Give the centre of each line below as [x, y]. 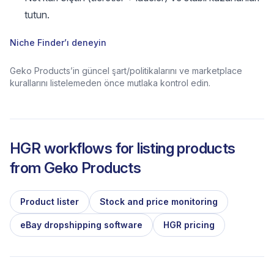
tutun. [37, 15]
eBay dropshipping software [81, 225]
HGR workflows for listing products [123, 148]
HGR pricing [189, 225]
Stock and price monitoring [159, 202]
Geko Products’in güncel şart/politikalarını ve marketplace [126, 71]
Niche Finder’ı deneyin [58, 43]
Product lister [50, 202]
